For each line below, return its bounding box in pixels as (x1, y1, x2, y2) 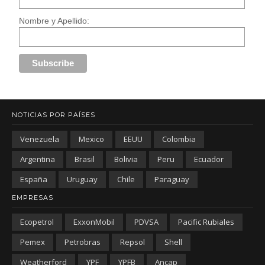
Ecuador (194, 153, 224, 164)
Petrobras (64, 236, 101, 247)
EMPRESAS (12, 193, 53, 202)
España (20, 173, 47, 185)
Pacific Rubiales (178, 216, 234, 227)
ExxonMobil (73, 216, 115, 227)
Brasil (75, 153, 95, 164)
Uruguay (67, 173, 98, 185)
